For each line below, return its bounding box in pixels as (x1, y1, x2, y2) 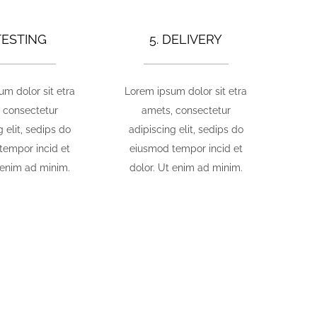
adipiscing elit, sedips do (128, 123, 243, 135)
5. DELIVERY (149, 31, 223, 47)
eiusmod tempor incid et (129, 142, 243, 154)
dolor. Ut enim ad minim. (129, 161, 243, 173)
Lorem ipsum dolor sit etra (125, 85, 248, 97)
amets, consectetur (141, 104, 231, 116)
